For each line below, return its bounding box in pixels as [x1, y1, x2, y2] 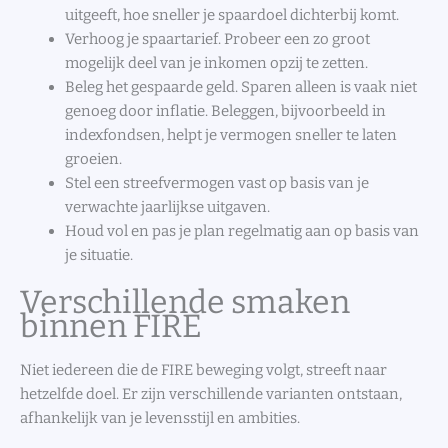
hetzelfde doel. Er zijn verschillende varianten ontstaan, [20, 384, 402, 403]
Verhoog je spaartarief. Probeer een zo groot [65, 30, 370, 49]
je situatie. [65, 246, 133, 265]
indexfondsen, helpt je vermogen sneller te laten [65, 126, 397, 145]
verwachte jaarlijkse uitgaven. [65, 198, 270, 217]
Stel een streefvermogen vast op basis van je [65, 174, 369, 193]
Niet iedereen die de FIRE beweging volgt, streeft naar [20, 360, 387, 379]
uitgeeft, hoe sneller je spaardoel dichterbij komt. [65, 6, 399, 25]
